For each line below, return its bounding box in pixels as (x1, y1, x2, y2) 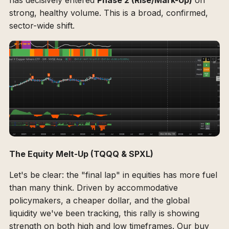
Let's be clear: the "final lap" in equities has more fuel (9, 169, 217, 180)
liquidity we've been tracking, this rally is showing (9, 208, 199, 218)
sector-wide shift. (9, 20, 75, 31)
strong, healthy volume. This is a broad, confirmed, (9, 8, 208, 18)
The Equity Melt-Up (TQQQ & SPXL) (9, 148, 153, 159)
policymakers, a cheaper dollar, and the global (9, 195, 190, 205)
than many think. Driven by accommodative (9, 182, 178, 193)
